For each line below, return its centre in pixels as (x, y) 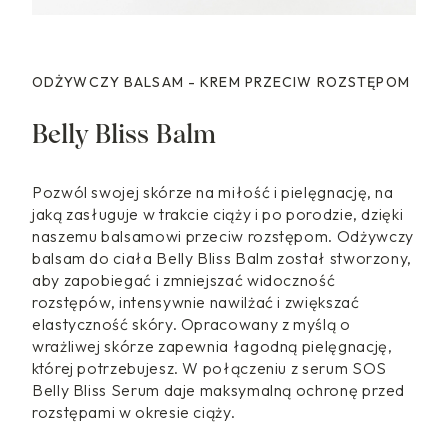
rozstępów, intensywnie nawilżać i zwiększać (196, 302)
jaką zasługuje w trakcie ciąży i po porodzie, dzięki (218, 214)
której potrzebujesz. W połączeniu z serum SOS (209, 368)
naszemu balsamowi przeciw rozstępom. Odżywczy (223, 236)
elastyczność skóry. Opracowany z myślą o (191, 324)
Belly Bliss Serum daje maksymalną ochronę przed (219, 390)
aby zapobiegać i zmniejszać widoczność (184, 280)
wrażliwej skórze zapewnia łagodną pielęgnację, (212, 346)
